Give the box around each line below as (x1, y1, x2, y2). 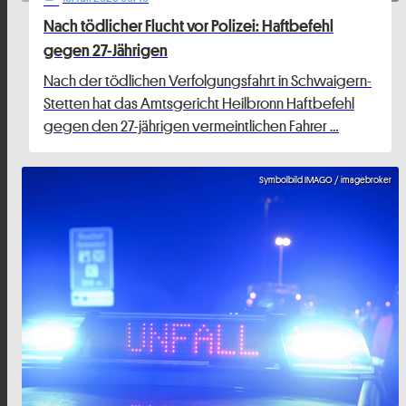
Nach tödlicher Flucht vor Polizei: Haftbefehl (43, 16, 333, 35)
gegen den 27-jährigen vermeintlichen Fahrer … (43, 116, 339, 137)
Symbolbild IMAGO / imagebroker (259, 173, 391, 187)
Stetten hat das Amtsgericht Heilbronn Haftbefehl (43, 93, 354, 114)
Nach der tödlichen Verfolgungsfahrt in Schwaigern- (43, 71, 372, 92)
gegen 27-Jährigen (43, 41, 168, 60)
